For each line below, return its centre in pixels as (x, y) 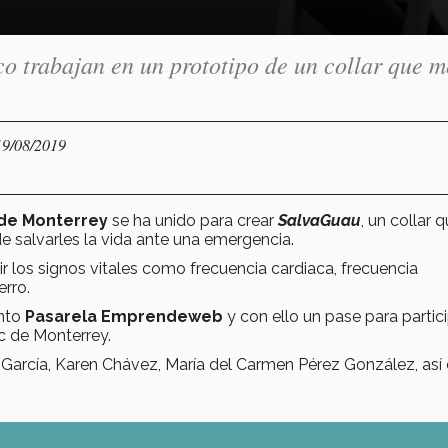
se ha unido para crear (193, 220)
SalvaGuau (319, 220)
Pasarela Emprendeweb (126, 316)
